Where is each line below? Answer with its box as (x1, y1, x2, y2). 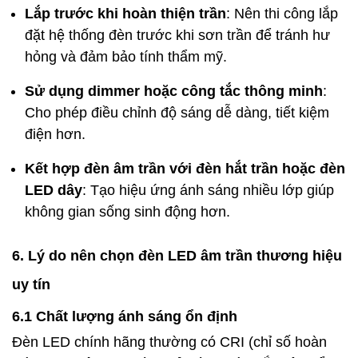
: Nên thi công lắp (226, 5, 338, 22)
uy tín (12, 276, 50, 292)
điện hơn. (25, 125, 86, 142)
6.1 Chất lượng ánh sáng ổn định (12, 308, 237, 324)
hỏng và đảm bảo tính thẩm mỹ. (25, 48, 227, 65)
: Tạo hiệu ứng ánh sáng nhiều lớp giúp (82, 181, 334, 198)
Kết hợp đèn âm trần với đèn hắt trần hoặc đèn (25, 160, 345, 177)
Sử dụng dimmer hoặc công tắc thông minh (25, 82, 323, 99)
